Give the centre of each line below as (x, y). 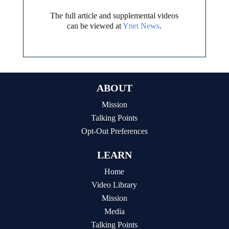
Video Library (114, 185)
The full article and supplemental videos (114, 16)
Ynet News (141, 26)
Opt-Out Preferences (114, 131)
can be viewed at (95, 26)
